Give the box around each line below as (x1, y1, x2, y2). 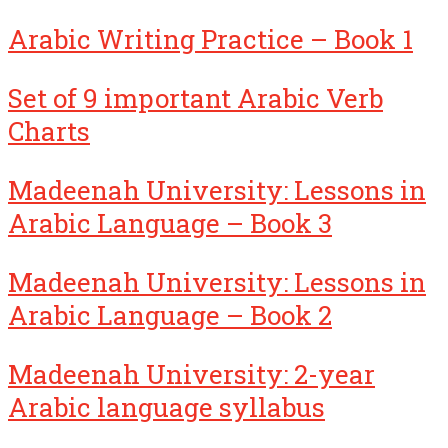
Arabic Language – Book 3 (8, 206, 332, 241)
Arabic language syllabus (8, 390, 325, 425)
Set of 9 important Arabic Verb (8, 81, 383, 116)
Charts (8, 114, 90, 149)
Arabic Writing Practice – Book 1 (8, 22, 413, 57)
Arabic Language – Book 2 (8, 298, 332, 333)
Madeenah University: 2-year (8, 357, 375, 392)
